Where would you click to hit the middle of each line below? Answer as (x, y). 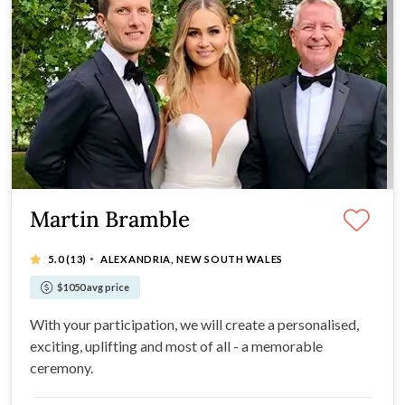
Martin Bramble (110, 219)
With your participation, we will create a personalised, (194, 324)
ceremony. (61, 367)
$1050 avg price (93, 287)
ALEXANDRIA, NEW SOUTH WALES (192, 259)
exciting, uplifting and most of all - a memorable (176, 345)
